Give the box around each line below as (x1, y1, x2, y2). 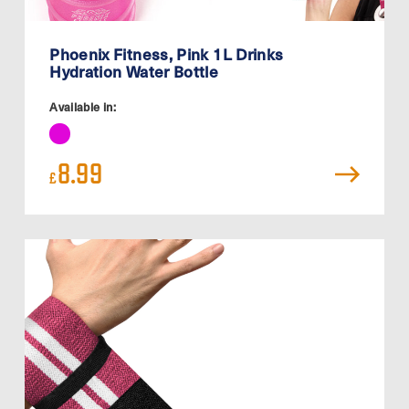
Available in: (49, 98, 116, 116)
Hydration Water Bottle (49, 58, 219, 83)
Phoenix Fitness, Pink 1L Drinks (49, 41, 284, 66)
